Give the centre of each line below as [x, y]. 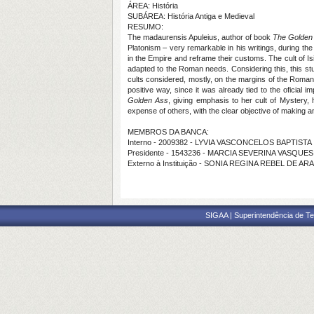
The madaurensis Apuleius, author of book [200, 37]
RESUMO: [145, 27]
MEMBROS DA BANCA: [168, 132]
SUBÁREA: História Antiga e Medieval [191, 16]
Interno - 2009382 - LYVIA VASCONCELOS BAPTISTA [220, 142]
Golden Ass [148, 100]
